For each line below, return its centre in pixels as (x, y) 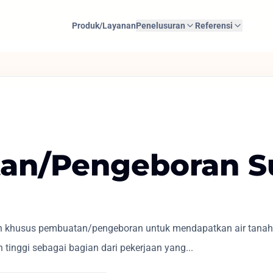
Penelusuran (160, 26)
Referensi (214, 26)
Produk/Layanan (104, 26)
